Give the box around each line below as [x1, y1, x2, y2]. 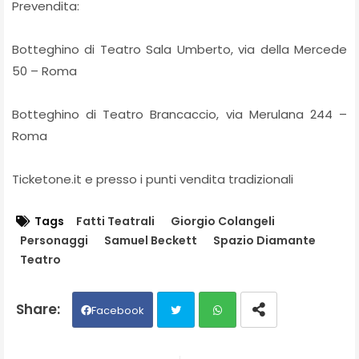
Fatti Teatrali [76, 212, 155, 229]
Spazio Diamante [213, 232, 316, 248]
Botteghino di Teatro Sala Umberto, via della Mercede [12, 40, 347, 58]
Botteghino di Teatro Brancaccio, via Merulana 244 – [12, 105, 347, 123]
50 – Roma [12, 62, 77, 79]
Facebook [91, 302, 144, 318]
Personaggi [20, 232, 88, 248]
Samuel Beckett [104, 232, 197, 248]
